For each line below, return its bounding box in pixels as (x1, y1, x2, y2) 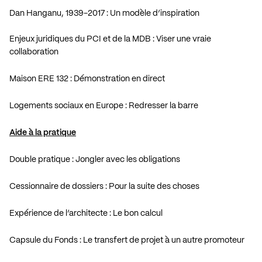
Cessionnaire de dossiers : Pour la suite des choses (9, 182, 199, 191)
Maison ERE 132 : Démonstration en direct (9, 74, 165, 83)
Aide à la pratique (9, 128, 76, 137)
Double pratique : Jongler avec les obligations (9, 155, 180, 164)
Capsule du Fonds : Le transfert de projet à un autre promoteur (9, 236, 244, 244)
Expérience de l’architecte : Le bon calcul (9, 209, 163, 218)
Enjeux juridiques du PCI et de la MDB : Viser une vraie (9, 35, 211, 43)
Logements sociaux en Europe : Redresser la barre (9, 101, 198, 110)
